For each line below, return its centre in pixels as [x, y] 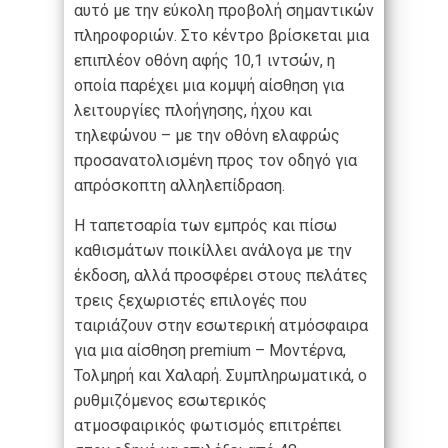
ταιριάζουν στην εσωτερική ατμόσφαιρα [221, 326]
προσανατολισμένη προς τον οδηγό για [215, 161]
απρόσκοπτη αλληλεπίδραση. [179, 186]
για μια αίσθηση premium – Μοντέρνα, [210, 351]
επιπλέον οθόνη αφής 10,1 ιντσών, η [204, 61]
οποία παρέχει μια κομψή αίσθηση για [209, 86]
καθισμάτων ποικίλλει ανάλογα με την [213, 251]
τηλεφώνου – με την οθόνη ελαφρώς [207, 136]
